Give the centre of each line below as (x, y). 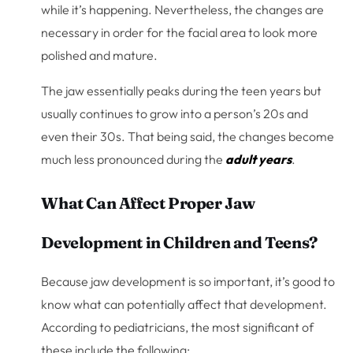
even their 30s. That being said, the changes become (188, 136)
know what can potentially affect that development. (184, 304)
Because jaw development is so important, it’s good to (188, 281)
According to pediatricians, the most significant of (178, 327)
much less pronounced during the (134, 159)
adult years (259, 159)
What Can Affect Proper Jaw (149, 203)
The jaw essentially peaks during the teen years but (182, 90)
